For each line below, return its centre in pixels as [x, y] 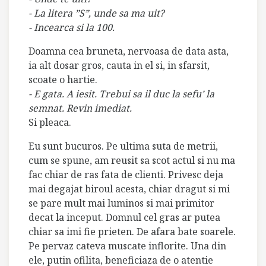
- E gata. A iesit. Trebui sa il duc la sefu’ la [121, 94]
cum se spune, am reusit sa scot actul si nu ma [132, 160]
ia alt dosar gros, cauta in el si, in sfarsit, [119, 65]
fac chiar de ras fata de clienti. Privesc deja [126, 174]
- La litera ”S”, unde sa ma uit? [96, 13]
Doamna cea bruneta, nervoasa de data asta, [129, 51]
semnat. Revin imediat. [80, 108]
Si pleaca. [50, 122]
